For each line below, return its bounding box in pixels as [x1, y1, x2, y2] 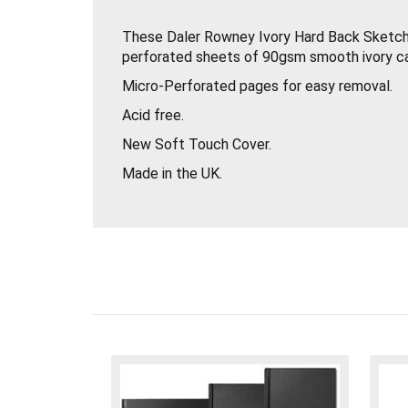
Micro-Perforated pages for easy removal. [122, 76, 393, 95]
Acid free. [122, 106, 184, 124]
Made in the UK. [122, 164, 222, 182]
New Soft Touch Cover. [122, 135, 271, 153]
